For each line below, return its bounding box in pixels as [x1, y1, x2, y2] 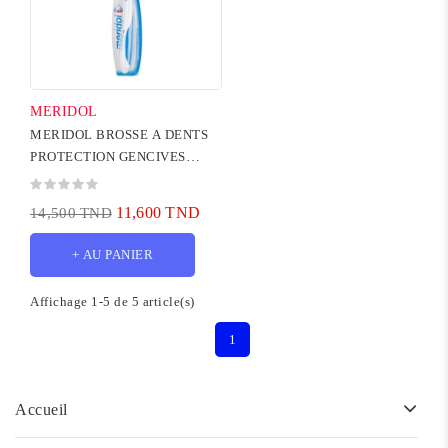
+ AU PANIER [71, 246, 154, 262]
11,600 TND [116, 203, 201, 221]
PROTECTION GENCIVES [30, 148, 186, 164]
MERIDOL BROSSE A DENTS [30, 126, 208, 142]
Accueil [15, 400, 68, 418]
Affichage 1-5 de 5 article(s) [30, 293, 195, 309]
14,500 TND [30, 204, 112, 221]
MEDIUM [30, 170, 87, 186]
